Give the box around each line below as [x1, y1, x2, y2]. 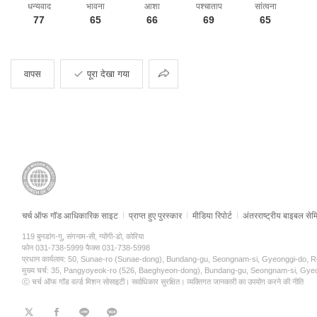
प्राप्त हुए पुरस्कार [129, 211, 182, 221]
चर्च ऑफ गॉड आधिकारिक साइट [22, 211, 118, 221]
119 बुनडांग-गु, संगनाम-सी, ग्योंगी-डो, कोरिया [22, 232, 144, 241]
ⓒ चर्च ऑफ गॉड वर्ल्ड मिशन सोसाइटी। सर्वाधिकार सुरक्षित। [22, 277, 187, 286]
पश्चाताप [195, 1, 222, 11]
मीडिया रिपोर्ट [192, 211, 232, 221]
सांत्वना [254, 1, 277, 11]
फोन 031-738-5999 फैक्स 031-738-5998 [22, 243, 150, 252]
